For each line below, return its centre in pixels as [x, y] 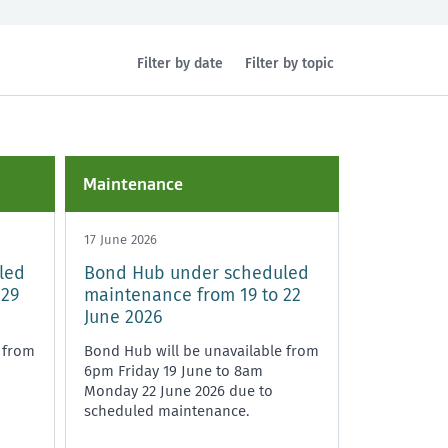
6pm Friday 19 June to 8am [173, 370]
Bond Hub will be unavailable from [201, 350]
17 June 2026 [120, 239]
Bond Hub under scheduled [196, 272]
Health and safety [67, 136]
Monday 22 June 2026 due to [178, 390]
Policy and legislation [227, 136]
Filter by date [180, 63]
